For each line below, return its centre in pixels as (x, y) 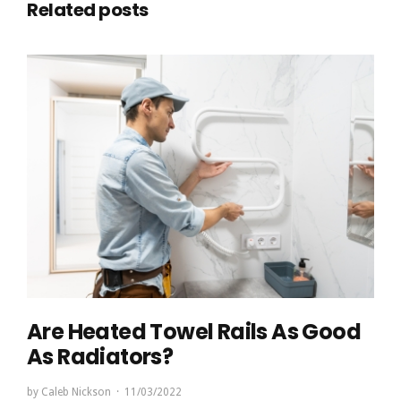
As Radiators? (100, 356)
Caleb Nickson (76, 392)
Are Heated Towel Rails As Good (194, 331)
